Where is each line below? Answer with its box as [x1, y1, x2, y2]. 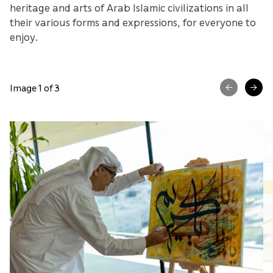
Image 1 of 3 [10, 81, 60, 94]
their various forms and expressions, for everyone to [10, 15, 256, 29]
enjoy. [10, 30, 38, 44]
